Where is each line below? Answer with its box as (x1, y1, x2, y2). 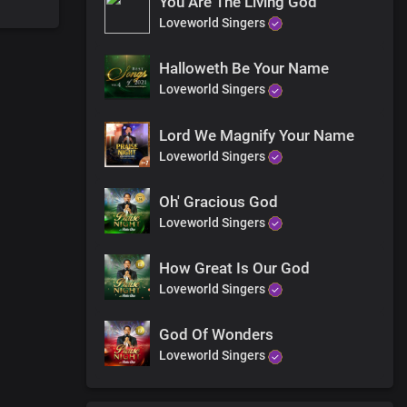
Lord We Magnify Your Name (159, 125, 354, 144)
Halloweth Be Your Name (159, 59, 329, 78)
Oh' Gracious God (159, 192, 278, 211)
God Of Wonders (159, 325, 273, 344)
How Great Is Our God (159, 259, 310, 278)
